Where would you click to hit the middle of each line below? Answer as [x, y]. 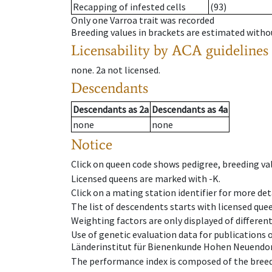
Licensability [110, 50]
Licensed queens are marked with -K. [146, 178]
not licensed [133, 70]
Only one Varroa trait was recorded [143, 20]
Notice [92, 144]
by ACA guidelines [211, 50]
